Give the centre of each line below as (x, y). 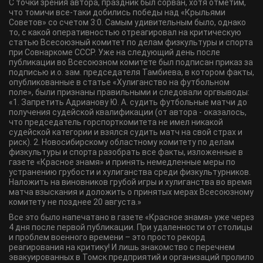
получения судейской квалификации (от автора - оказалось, (128, 112)
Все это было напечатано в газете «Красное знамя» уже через (131, 217)
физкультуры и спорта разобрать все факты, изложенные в (126, 152)
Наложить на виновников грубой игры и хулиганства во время (130, 182)
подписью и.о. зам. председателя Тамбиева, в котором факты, (131, 72)
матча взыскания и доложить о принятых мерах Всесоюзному (131, 192)
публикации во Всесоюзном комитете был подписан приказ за (131, 62)
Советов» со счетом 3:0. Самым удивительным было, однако (127, 22)
